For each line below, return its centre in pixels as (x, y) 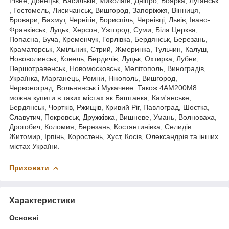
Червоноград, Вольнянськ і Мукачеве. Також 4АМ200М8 (103, 88)
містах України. (35, 146)
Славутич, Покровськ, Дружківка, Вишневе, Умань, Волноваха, (113, 117)
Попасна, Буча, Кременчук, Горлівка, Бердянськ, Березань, (108, 39)
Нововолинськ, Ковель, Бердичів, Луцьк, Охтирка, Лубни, (104, 59)
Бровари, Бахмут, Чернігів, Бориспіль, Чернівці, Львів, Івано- (110, 20)
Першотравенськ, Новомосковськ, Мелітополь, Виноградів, (108, 68)
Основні (24, 217)
